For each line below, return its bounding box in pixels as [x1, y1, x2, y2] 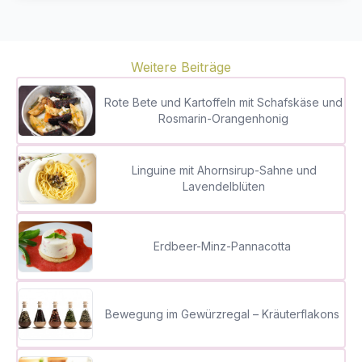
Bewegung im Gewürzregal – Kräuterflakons [104, 307, 339, 321]
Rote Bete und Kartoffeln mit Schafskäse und [104, 95, 343, 109]
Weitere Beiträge [131, 59, 231, 75]
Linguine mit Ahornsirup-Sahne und [131, 163, 317, 177]
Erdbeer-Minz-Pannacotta [153, 239, 291, 253]
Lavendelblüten [183, 179, 265, 193]
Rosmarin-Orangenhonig [158, 112, 289, 125]
